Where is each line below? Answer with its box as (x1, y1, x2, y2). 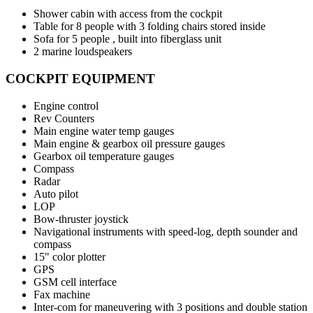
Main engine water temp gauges (34, 124, 174, 137)
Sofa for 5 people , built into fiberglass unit (34, 33, 221, 45)
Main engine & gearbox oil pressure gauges (34, 137, 225, 150)
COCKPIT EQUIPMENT (6, 71, 155, 87)
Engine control (34, 99, 99, 112)
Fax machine (34, 288, 90, 300)
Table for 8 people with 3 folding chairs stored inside (34, 20, 265, 33)
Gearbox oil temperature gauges (34, 150, 174, 162)
